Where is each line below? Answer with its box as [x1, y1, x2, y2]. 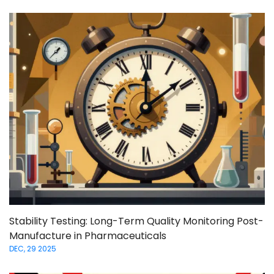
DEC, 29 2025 [9, 243, 56, 254]
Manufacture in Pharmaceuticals [9, 228, 166, 243]
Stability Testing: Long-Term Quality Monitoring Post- [9, 213, 264, 228]
